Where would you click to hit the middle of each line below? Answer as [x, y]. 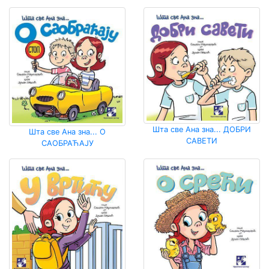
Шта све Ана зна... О [67, 131]
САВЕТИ [202, 141]
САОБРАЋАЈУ [67, 143]
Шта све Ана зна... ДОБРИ [202, 129]
